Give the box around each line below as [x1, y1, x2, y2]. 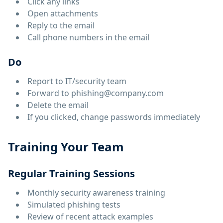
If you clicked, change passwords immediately [27, 111, 200, 122]
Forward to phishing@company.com [27, 88, 164, 99]
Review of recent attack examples [27, 211, 153, 222]
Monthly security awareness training [27, 187, 165, 198]
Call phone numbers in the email [27, 32, 149, 43]
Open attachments [27, 8, 98, 19]
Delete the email [27, 100, 89, 111]
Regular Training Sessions [8, 167, 135, 180]
